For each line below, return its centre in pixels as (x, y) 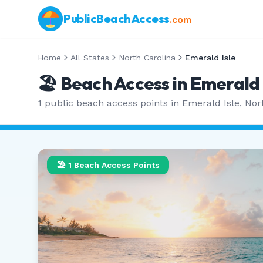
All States (90, 58)
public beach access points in (112, 103)
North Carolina (147, 58)
